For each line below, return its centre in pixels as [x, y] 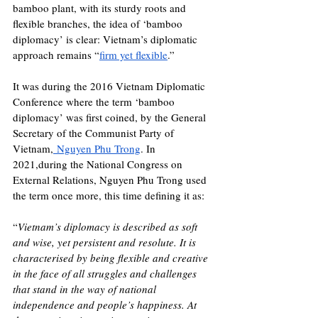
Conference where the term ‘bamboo [95, 102]
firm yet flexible [133, 55]
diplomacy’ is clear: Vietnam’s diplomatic [106, 39]
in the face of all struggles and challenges [106, 274]
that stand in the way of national [86, 289]
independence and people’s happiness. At [106, 305]
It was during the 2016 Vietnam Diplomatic [110, 86]
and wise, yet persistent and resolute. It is [106, 242]
